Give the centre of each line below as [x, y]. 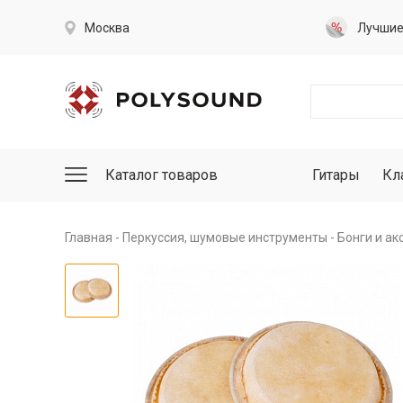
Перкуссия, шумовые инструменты [225, 237]
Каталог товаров [161, 175]
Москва [107, 27]
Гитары [336, 175]
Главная [89, 237]
